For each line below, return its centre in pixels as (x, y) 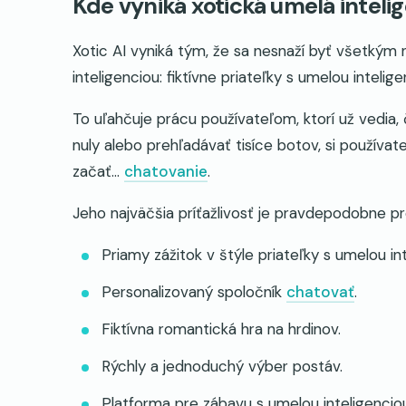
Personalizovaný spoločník (194, 291)
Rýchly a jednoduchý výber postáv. (222, 366)
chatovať (320, 291)
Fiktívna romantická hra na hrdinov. (221, 329)
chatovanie (166, 171)
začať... (98, 171)
